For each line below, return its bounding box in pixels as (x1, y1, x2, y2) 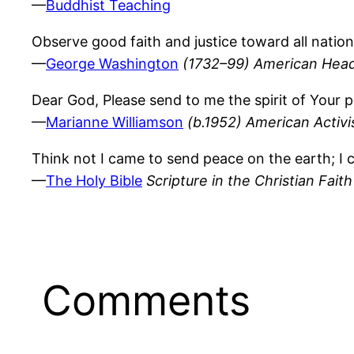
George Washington (46, 55, 179, 73)
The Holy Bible (46, 172, 142, 190)
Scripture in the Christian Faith (146, 172, 352, 190)
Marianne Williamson (46, 114, 183, 131)
